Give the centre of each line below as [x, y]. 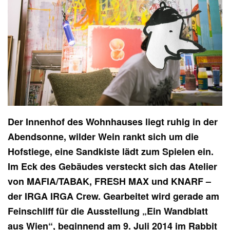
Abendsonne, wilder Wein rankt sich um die [103, 136]
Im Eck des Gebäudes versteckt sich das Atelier [113, 166]
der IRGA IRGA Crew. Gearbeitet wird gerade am [114, 196]
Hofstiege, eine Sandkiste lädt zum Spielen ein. [111, 151]
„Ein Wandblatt [175, 211]
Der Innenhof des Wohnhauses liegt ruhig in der [113, 121]
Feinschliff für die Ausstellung [75, 211]
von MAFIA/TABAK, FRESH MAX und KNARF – [110, 181]
